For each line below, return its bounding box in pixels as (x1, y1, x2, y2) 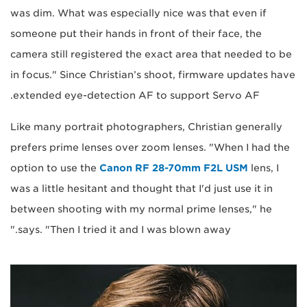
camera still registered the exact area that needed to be (10, 48, 292, 60)
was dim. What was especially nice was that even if (10, 7, 267, 19)
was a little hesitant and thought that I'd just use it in (10, 182, 273, 194)
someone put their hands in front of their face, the (10, 27, 262, 39)
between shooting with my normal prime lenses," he (10, 203, 272, 214)
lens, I (248, 162, 279, 173)
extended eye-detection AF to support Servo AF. (13, 89, 260, 101)
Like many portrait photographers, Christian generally (10, 121, 282, 132)
